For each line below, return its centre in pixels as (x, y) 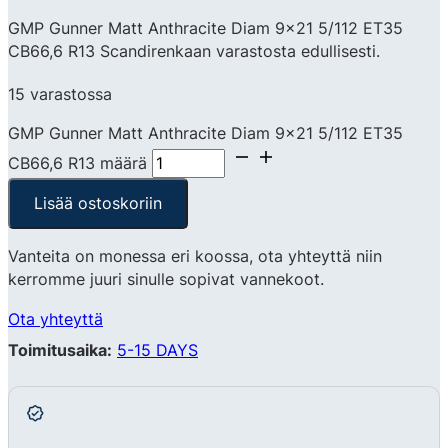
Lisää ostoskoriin (98, 203)
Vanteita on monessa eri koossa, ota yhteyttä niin (195, 256)
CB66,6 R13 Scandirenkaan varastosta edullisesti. (194, 50)
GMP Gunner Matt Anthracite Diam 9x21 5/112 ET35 (205, 133)
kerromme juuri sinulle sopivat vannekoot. (166, 279)
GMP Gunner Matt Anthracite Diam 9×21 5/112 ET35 (205, 27)
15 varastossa (60, 93)
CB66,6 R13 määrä (77, 163)
